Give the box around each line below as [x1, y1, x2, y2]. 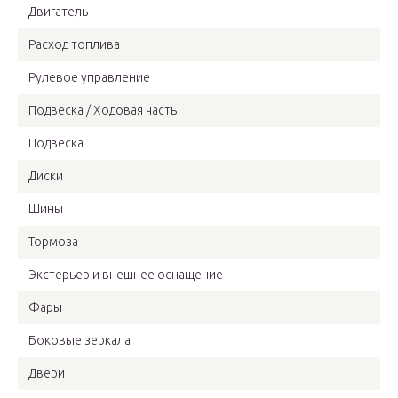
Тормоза [28, 235, 78, 250]
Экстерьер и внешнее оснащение [28, 267, 223, 283]
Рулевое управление [28, 70, 150, 85]
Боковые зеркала [28, 333, 131, 348]
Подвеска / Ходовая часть [28, 103, 177, 118]
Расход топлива [28, 37, 120, 52]
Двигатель [28, 4, 88, 20]
